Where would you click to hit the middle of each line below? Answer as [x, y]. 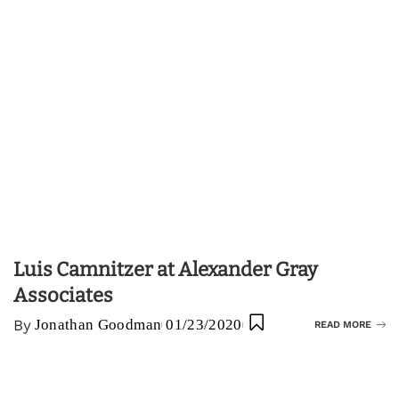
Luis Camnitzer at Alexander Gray [166, 269]
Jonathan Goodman [98, 324]
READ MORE [343, 324]
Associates [63, 295]
